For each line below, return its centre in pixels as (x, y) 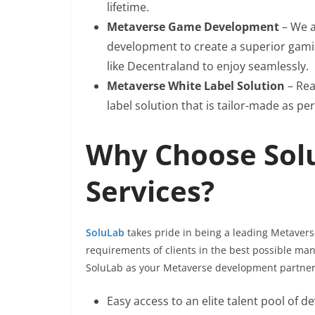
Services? (150, 191)
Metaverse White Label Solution (197, 86)
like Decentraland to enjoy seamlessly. (208, 66)
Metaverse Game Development (194, 27)
